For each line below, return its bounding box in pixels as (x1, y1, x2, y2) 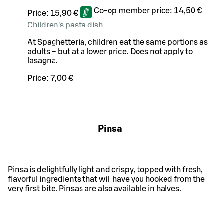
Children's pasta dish (27, 21, 103, 29)
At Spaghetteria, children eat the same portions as (27, 38, 208, 46)
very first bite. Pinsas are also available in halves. (8, 185, 181, 193)
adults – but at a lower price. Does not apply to (27, 47, 192, 55)
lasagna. (27, 56, 58, 65)
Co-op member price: (94, 6, 174, 15)
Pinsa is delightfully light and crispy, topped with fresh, (8, 166, 203, 174)
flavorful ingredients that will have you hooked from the (8, 175, 205, 184)
